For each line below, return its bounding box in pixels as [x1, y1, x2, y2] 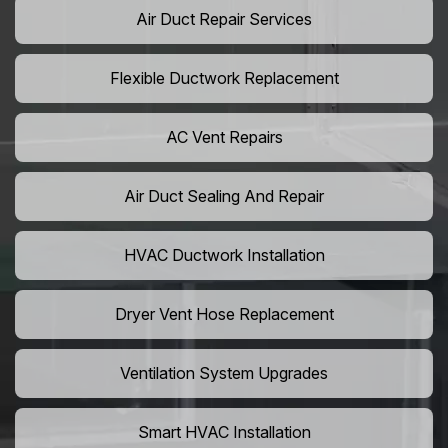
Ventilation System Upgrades [120, 363, 328, 384]
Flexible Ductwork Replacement [109, 68, 339, 89]
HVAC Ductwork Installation [123, 245, 325, 266]
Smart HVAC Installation [137, 422, 311, 443]
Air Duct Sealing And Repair [124, 186, 324, 207]
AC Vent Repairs [165, 127, 283, 148]
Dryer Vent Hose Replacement [114, 304, 334, 325]
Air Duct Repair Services [136, 9, 312, 30]
